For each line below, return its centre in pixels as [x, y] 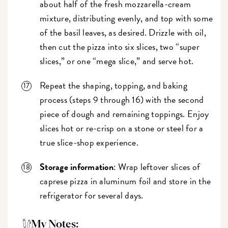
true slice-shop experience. [90, 142]
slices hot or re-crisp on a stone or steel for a [122, 128]
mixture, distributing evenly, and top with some [126, 18]
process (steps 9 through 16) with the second [122, 99]
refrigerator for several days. [95, 195]
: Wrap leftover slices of [157, 166]
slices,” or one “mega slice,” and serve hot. [118, 61]
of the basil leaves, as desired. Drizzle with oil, [123, 32]
